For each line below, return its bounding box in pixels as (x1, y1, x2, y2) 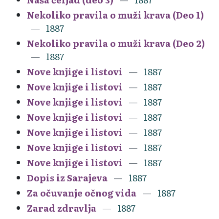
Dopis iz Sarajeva (27, 171, 108, 184)
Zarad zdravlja (27, 201, 96, 215)
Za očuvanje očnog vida (27, 186, 136, 199)
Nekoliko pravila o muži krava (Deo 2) (27, 36, 205, 50)
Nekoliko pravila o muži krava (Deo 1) (27, 8, 204, 22)
